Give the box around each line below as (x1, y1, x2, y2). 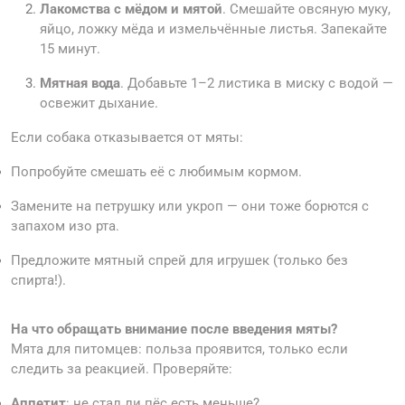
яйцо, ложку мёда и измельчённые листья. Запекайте (40, 21, 387, 38)
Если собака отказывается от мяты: (11, 129, 243, 146)
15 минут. (40, 41, 100, 58)
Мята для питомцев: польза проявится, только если (11, 341, 348, 358)
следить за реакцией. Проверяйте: (11, 361, 232, 378)
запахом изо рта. (11, 218, 119, 235)
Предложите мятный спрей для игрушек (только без (11, 252, 348, 269)
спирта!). (11, 272, 66, 289)
